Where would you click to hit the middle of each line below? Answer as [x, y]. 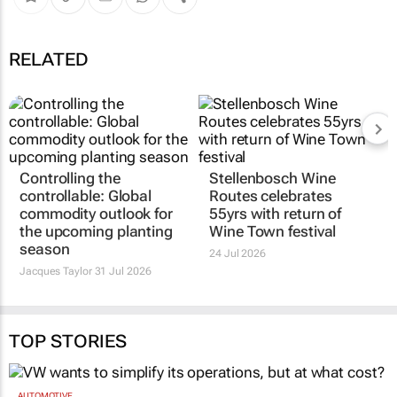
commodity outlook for [96, 213]
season [45, 249]
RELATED [49, 59]
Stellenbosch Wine [272, 178]
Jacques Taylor [56, 271]
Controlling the [70, 178]
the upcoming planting [96, 231]
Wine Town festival [273, 231]
